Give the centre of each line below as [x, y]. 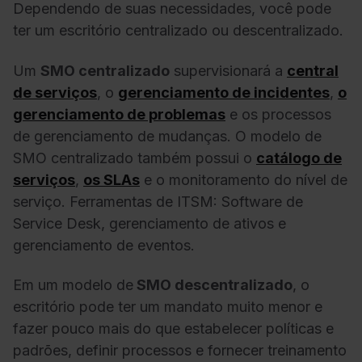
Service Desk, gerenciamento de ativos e [149, 223]
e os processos [278, 114]
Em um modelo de [73, 285]
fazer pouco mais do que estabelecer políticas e [173, 329]
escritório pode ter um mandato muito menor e [168, 307]
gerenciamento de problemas [119, 114]
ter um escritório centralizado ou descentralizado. [178, 31]
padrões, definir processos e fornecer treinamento [180, 351]
